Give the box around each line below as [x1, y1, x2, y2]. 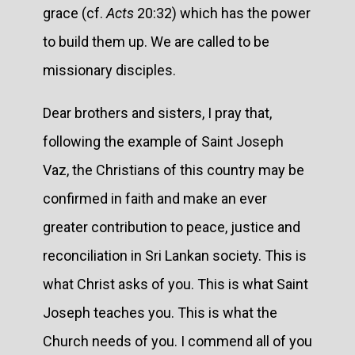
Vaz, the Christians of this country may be [43, 161, 304, 178]
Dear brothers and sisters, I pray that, [43, 104, 272, 121]
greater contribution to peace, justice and [43, 218, 300, 235]
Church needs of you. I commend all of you [43, 332, 312, 349]
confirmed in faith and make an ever [43, 189, 267, 207]
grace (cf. [43, 4, 106, 21]
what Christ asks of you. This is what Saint [43, 275, 308, 292]
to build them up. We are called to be [43, 32, 269, 50]
